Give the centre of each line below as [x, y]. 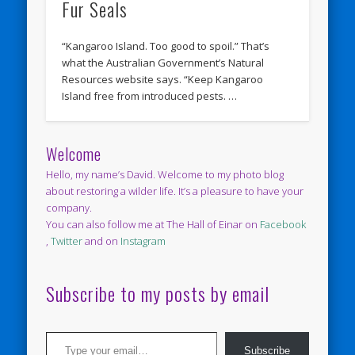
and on [102, 240]
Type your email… [62, 331]
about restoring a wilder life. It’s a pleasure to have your [175, 191]
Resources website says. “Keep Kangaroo [163, 80]
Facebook [283, 224]
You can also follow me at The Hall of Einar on [153, 224]
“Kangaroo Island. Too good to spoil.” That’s [166, 46]
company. [69, 207]
